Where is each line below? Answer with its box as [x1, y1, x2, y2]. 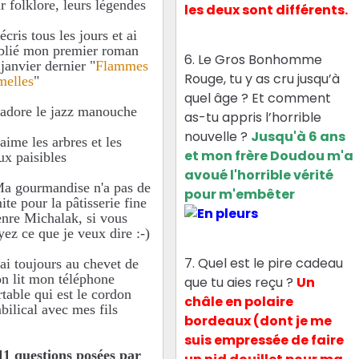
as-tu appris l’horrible [184, 107, 322, 127]
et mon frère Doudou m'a [184, 146, 354, 165]
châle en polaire [184, 292, 294, 312]
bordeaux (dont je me [184, 312, 333, 331]
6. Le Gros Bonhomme [184, 50, 323, 69]
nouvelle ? [184, 127, 252, 146]
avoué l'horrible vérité [184, 165, 334, 184]
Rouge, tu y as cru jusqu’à [184, 69, 341, 88]
